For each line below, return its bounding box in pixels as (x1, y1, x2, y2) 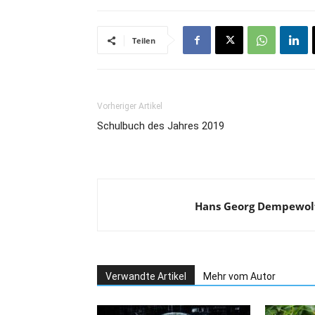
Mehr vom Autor (203, 271, 276, 282)
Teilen (132, 35, 155, 46)
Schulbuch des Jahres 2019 (97, 120, 224, 132)
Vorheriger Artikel (97, 101, 162, 111)
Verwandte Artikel (105, 271, 186, 282)
